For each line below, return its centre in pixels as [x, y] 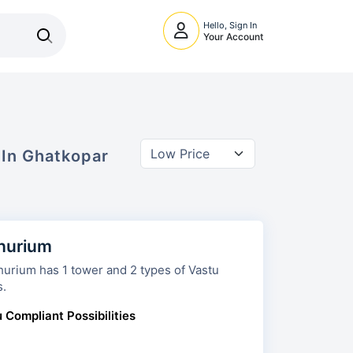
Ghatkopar [65, 156]
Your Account [233, 37]
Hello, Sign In [230, 26]
